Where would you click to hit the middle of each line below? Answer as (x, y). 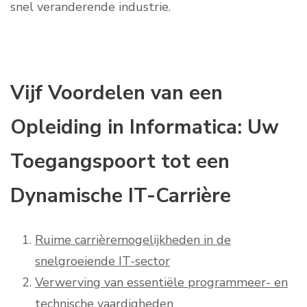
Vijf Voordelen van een (116, 93)
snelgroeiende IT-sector (102, 261)
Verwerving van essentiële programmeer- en (161, 283)
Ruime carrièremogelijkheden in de (133, 240)
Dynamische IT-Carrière (121, 196)
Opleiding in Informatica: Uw (145, 127)
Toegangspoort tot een (120, 161)
